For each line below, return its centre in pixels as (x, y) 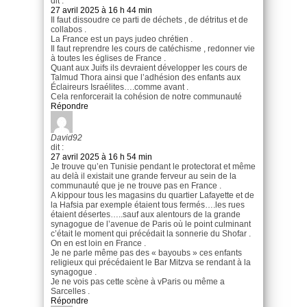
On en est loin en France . (98, 243)
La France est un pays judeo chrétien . (122, 39)
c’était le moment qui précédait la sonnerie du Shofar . (151, 233)
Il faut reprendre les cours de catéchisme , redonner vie (153, 48)
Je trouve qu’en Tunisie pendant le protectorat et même (153, 166)
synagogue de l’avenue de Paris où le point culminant (151, 224)
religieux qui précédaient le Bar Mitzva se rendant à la (151, 262)
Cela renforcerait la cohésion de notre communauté (146, 96)
